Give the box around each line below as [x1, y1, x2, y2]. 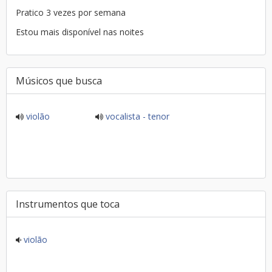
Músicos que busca [16, 74, 102, 87]
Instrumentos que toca [16, 197, 120, 211]
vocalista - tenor [103, 110, 169, 122]
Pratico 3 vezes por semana [78, 7, 126, 18]
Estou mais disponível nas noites [16, 26, 144, 38]
